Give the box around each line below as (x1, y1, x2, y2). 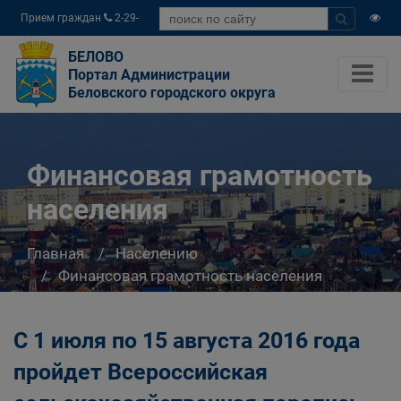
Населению (115, 243, 198, 262)
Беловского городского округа (68, 84, 276, 101)
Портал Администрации (68, 66, 230, 83)
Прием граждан (21, 12, 104, 24)
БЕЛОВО (68, 48, 124, 65)
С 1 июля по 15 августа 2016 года (13, 328, 360, 354)
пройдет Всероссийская (13, 359, 268, 385)
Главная (27, 243, 84, 262)
